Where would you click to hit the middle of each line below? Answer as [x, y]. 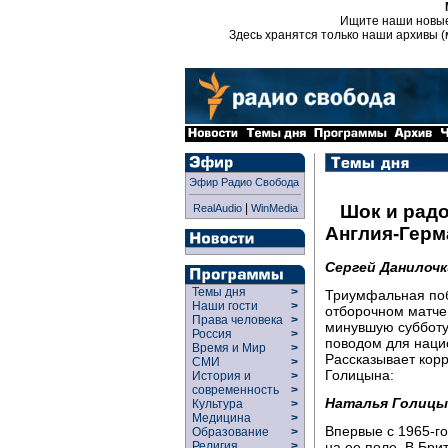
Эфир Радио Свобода [244, 182]
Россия [212, 334]
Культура [217, 404]
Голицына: [359, 374]
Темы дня [219, 292]
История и [218, 376]
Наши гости [225, 306]
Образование [230, 432]
